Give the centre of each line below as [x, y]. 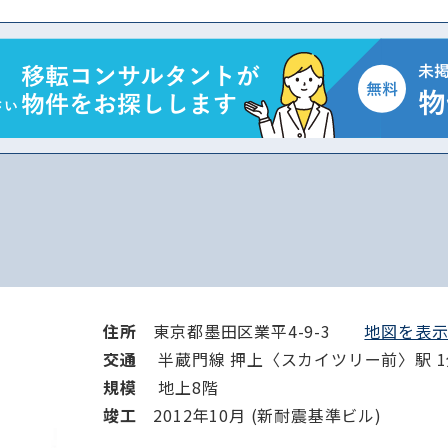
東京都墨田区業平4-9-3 [259, 331]
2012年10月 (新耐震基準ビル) [267, 415]
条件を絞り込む [254, 96]
